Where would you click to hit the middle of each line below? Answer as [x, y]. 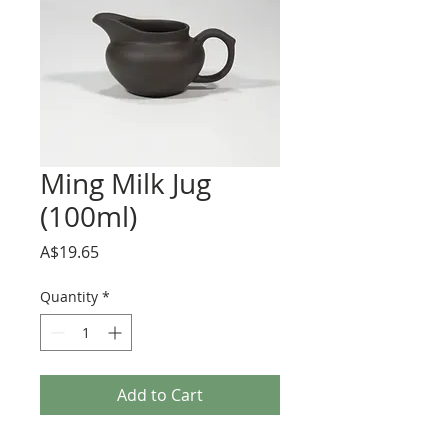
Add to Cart [160, 395]
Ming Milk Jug [125, 183]
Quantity [69, 296]
